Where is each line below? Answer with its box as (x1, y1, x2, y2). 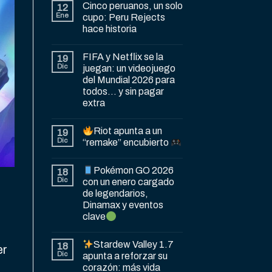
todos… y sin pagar (82, 86, 164, 97)
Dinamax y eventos (82, 200, 163, 211)
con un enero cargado (82, 177, 174, 188)
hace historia (82, 24, 137, 35)
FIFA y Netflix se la (82, 52, 163, 63)
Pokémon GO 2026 (93, 165, 174, 176)
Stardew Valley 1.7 (93, 239, 174, 250)
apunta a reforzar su (82, 251, 168, 262)
